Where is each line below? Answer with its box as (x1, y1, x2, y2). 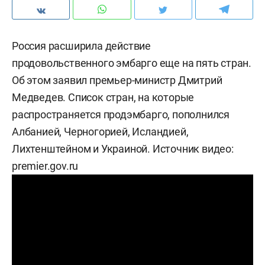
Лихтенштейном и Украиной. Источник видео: (12, 143, 234, 155)
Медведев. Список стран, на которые (12, 91, 195, 104)
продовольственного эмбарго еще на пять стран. (12, 57, 251, 69)
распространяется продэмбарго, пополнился (12, 108, 230, 121)
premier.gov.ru (12, 160, 79, 172)
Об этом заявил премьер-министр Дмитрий (12, 74, 222, 86)
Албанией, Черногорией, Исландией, (12, 125, 189, 138)
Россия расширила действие (12, 40, 151, 52)
